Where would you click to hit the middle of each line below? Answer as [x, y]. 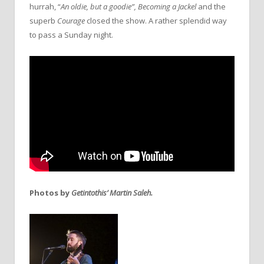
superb [43, 20]
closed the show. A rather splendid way [157, 20]
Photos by [50, 192]
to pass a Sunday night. [71, 34]
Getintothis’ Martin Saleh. [112, 192]
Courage [72, 20]
